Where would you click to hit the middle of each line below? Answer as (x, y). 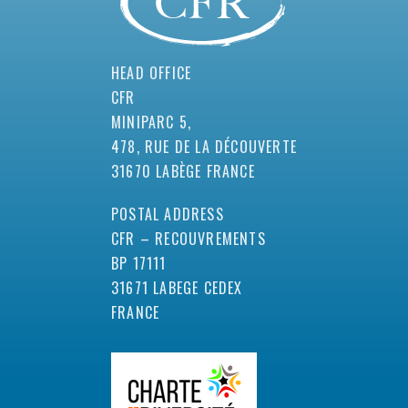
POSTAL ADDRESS (168, 214)
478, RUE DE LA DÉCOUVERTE (204, 146)
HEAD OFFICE (152, 72)
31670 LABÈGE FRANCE (183, 171)
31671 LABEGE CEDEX (177, 287)
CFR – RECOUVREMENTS (189, 238)
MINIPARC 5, (152, 122)
